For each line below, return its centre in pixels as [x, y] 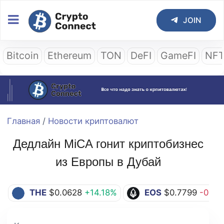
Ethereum [70, 55]
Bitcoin [23, 55]
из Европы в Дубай [108, 161]
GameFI [178, 55]
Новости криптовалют [93, 121]
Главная [23, 121]
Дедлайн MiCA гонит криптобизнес [108, 143]
